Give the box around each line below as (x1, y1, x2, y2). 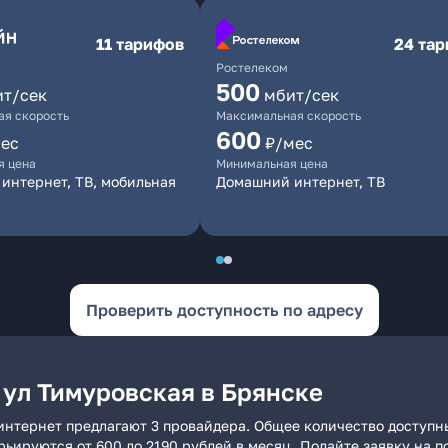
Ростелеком (216, 60, 288, 75)
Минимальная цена (216, 156, 328, 171)
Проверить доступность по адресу (85, 300, 363, 320)
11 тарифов (96, 34, 184, 54)
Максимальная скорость (216, 108, 361, 123)
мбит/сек (264, 85, 339, 105)
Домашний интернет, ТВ (216, 173, 385, 190)
